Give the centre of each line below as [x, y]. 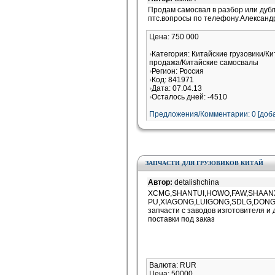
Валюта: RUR [173, 265]
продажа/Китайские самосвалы [204, 63]
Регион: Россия [178, 71]
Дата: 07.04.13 [177, 88]
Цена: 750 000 [174, 37]
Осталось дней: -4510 [189, 97]
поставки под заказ [181, 219]
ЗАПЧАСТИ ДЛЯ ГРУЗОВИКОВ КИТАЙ [204, 163]
